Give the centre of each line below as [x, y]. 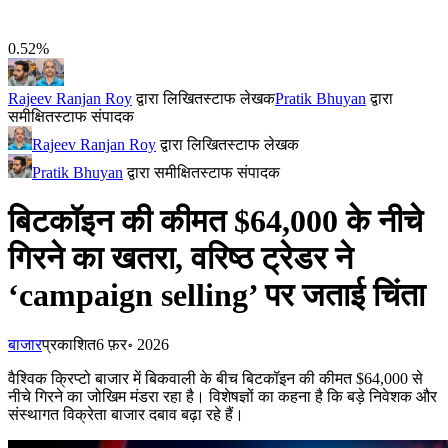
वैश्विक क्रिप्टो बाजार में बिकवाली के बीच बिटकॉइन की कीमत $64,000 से [215, 378]
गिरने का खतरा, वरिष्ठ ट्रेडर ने [180, 258]
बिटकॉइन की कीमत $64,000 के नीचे [215, 221]
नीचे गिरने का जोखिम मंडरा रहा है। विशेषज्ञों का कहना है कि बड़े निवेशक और [222, 396]
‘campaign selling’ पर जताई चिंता [216, 295]
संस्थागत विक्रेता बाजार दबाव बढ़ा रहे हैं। [126, 414]
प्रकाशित [69, 344]
